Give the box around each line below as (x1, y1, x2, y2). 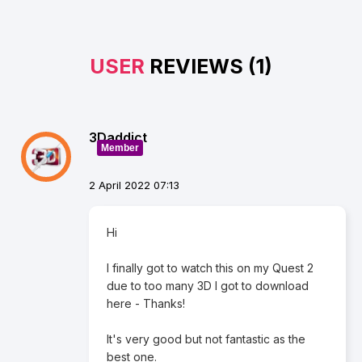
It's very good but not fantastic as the (107, 331, 305, 346)
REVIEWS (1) (145, 53, 272, 78)
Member (101, 141, 139, 154)
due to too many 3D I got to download (107, 278, 309, 293)
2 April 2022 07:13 (89, 178, 179, 192)
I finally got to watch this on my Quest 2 (107, 260, 314, 275)
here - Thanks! (107, 296, 185, 310)
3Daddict (89, 128, 147, 145)
